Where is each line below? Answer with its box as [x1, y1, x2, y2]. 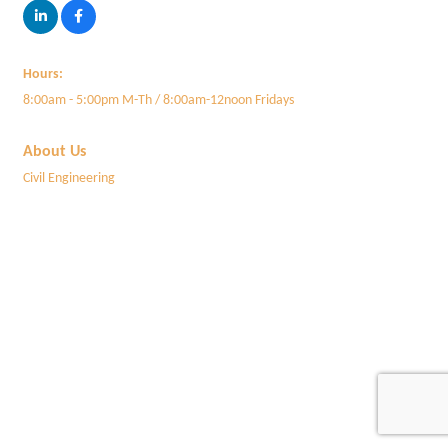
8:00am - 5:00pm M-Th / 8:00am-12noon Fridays [23, 93, 294, 108]
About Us [23, 144, 86, 160]
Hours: [23, 67, 63, 82]
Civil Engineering [23, 171, 115, 186]
